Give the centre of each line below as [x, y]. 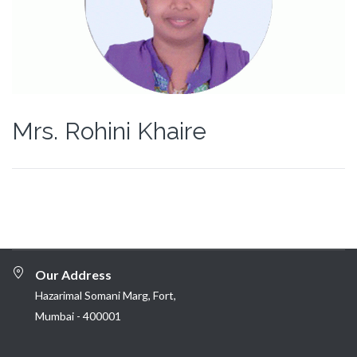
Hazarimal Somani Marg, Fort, [106, 296]
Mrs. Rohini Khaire [109, 131]
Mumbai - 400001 [78, 316]
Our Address [73, 275]
